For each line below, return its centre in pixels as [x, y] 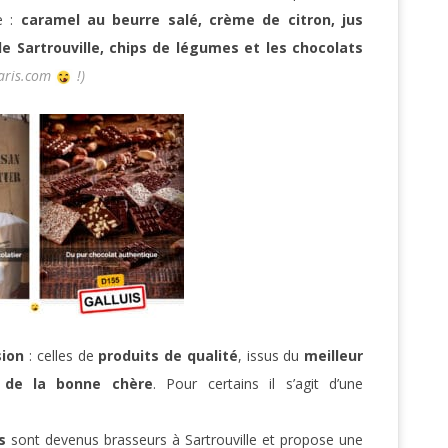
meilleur [334, 356]
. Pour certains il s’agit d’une [258, 384]
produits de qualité [168, 356]
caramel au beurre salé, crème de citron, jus [192, 20]
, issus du [271, 356]
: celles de [61, 356]
